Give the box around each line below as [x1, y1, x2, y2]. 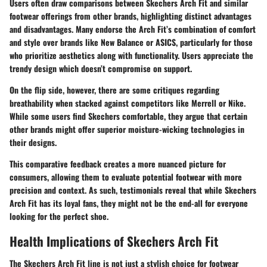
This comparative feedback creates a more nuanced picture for [10, 157, 226, 170]
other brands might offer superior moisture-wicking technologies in [10, 122, 244, 135]
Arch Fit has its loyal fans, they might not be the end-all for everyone [10, 196, 248, 209]
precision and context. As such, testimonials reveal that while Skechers [10, 183, 256, 196]
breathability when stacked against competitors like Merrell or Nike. [10, 96, 246, 109]
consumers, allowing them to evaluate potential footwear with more [10, 170, 242, 183]
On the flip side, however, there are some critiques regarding [10, 83, 219, 96]
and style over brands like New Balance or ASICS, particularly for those [10, 35, 253, 48]
